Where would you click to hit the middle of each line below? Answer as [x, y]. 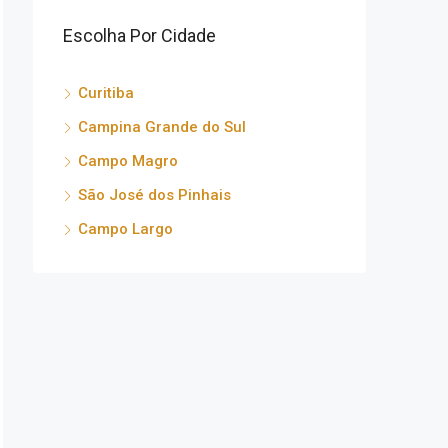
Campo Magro [128, 160]
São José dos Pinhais [154, 194]
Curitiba [106, 92]
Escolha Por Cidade [139, 35]
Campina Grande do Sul [162, 126]
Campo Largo [125, 228]
